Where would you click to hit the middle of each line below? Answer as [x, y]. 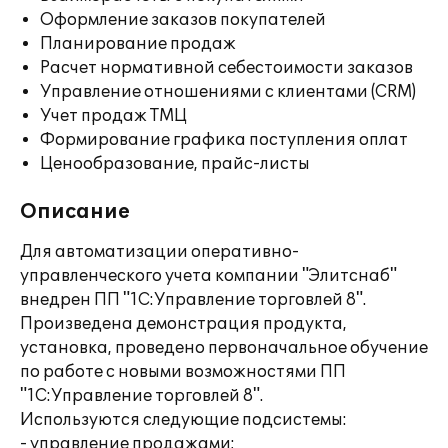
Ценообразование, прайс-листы [175, 164]
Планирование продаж [138, 44]
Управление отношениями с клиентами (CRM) [228, 92]
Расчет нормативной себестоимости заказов [226, 68]
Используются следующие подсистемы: [183, 420]
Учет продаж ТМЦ [113, 116]
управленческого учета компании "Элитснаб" [208, 276]
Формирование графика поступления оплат [224, 140]
